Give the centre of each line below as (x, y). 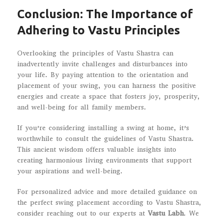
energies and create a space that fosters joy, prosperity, (109, 96)
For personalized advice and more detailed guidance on (107, 192)
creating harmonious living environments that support (104, 160)
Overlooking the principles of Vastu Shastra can (95, 53)
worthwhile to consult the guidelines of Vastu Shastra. (106, 138)
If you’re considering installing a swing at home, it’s (103, 128)
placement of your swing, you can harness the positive (107, 85)
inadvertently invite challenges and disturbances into (102, 64)
